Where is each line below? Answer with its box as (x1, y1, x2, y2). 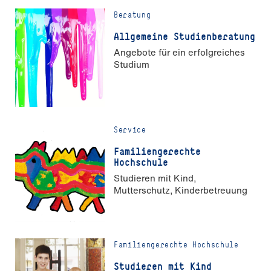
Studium (114, 57, 149, 71)
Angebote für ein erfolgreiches (114, 45, 245, 59)
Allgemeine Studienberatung (114, 30, 255, 43)
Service (114, 125, 146, 135)
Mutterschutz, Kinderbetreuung (114, 183, 247, 197)
